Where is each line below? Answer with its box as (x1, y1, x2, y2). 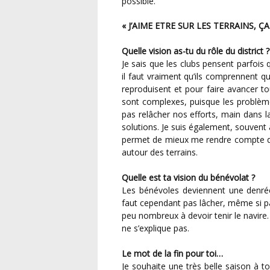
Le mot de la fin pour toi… (122, 248, 223, 260)
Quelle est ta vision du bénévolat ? (122, 172, 255, 184)
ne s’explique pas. (122, 222, 189, 234)
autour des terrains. (122, 146, 198, 159)
